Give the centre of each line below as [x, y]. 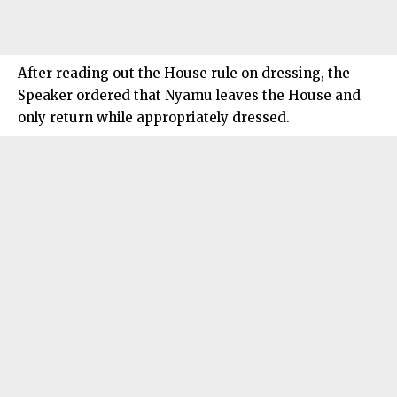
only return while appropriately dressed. [154, 117]
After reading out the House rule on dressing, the [184, 73]
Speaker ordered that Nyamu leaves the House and [189, 95]
